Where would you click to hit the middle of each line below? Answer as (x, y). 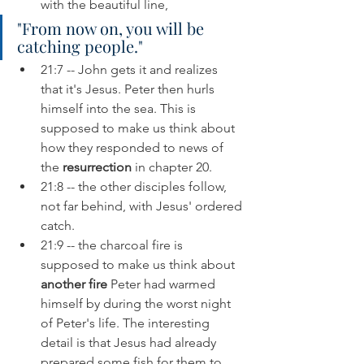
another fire (74, 284)
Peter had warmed (163, 284)
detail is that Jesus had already (130, 343)
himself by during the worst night (137, 304)
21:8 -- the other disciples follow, (135, 187)
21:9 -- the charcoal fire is (113, 245)
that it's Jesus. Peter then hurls (129, 89)
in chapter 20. (175, 167)
